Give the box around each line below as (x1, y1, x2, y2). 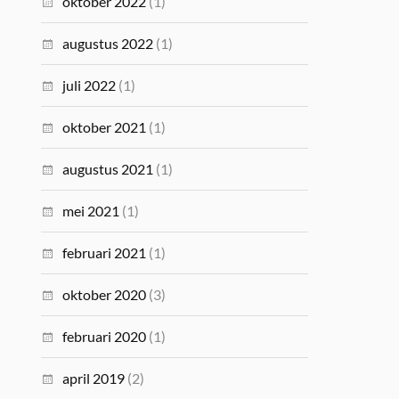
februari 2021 (62, 244, 147, 261)
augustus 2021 (62, 160, 154, 177)
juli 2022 (62, 77, 117, 94)
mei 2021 (62, 202, 120, 219)
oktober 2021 (62, 118, 147, 135)
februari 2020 (62, 328, 147, 345)
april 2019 (62, 370, 126, 387)
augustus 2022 (62, 35, 154, 52)
